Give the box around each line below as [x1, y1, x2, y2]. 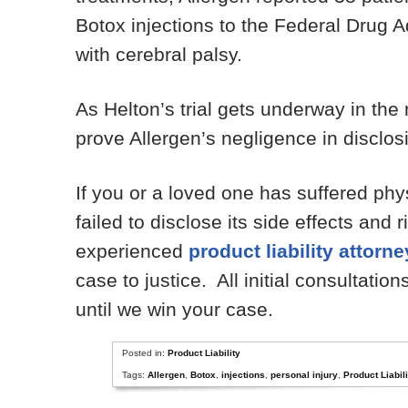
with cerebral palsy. [76, 44, 243, 65]
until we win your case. [76, 299, 274, 320]
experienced [76, 240, 189, 261]
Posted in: [121, 348, 168, 358]
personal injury [270, 370, 338, 380]
